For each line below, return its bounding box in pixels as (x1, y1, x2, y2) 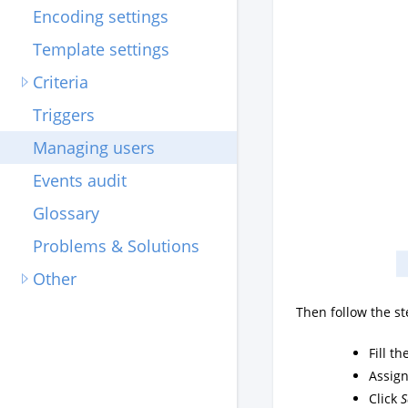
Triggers (33, 104, 95, 126)
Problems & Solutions (33, 235, 199, 257)
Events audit (33, 169, 127, 191)
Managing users (33, 137, 155, 158)
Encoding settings (33, 5, 168, 27)
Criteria (33, 71, 88, 93)
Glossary (33, 202, 99, 224)
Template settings (33, 38, 169, 60)
